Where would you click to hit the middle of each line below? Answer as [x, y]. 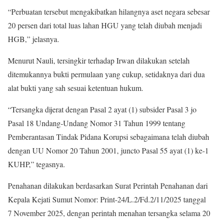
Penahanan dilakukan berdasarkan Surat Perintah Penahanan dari [108, 185]
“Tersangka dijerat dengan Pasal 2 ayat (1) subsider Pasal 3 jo [102, 109]
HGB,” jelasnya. [33, 39]
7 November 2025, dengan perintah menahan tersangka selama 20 [109, 213]
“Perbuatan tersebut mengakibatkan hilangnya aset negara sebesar [109, 11]
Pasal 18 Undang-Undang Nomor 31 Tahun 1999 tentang [97, 123]
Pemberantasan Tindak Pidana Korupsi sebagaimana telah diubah [109, 136]
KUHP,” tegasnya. [36, 164]
